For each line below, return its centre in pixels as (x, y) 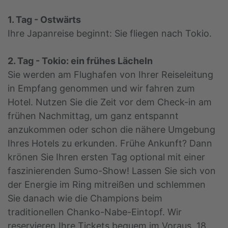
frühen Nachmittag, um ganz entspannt (93, 116)
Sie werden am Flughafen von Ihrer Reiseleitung (110, 75)
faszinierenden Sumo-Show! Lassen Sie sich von (112, 171)
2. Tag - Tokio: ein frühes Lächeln (80, 61)
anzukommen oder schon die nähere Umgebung (111, 130)
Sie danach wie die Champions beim (85, 198)
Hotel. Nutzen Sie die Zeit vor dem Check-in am (110, 102)
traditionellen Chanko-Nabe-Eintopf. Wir (95, 212)
